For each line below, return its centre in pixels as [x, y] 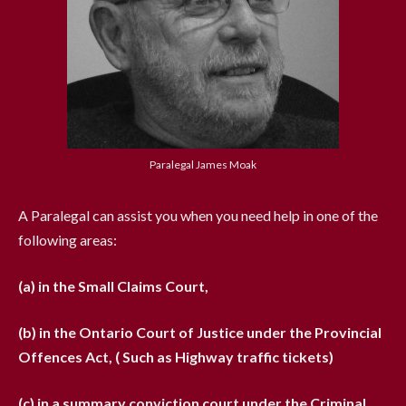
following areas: [68, 240]
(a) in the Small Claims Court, [113, 286]
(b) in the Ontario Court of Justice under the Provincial [200, 333]
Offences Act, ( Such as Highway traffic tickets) [177, 357]
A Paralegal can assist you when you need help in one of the [198, 216]
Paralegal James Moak [203, 165]
